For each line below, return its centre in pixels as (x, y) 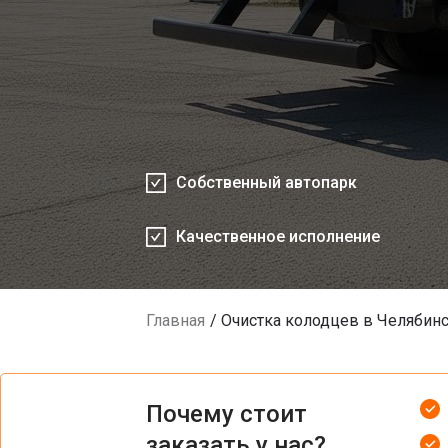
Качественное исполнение (278, 236)
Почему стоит (226, 413)
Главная (175, 320)
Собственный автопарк (266, 182)
